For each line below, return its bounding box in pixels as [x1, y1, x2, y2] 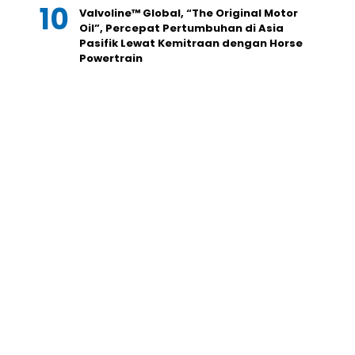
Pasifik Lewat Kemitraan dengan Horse [79, 36, 303, 52]
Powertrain [79, 51, 143, 67]
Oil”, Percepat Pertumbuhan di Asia [79, 21, 284, 36]
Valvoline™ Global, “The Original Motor [79, 6, 298, 21]
